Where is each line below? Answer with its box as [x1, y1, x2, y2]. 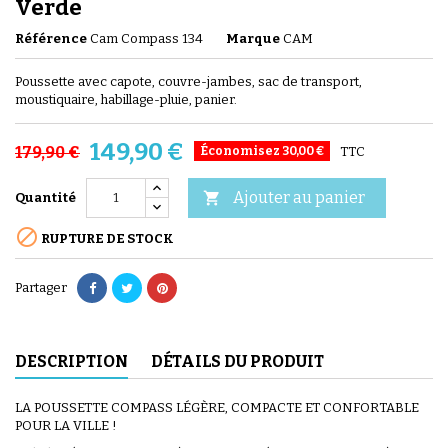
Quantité [15, 189, 76, 205]
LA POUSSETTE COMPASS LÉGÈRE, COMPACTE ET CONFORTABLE [15, 399, 419, 415]
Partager [15, 279, 67, 295]
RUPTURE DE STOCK [39, 231, 174, 247]
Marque [226, 30, 280, 46]
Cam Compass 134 [90, 30, 203, 46]
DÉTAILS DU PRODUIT [151, 351, 324, 371]
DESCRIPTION [15, 351, 128, 371]
